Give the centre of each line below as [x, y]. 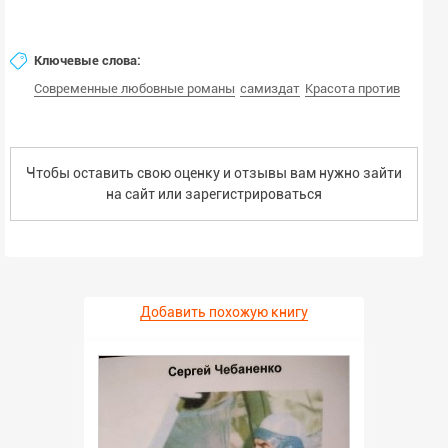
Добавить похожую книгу [224, 312]
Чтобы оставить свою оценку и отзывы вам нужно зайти [214, 173]
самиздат [270, 88]
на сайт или [145, 194]
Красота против [352, 88]
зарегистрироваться [253, 194]
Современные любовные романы [134, 88]
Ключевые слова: [87, 60]
